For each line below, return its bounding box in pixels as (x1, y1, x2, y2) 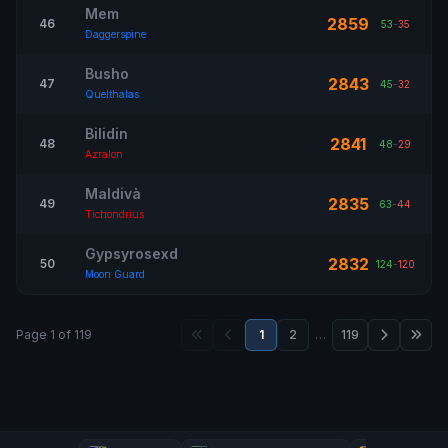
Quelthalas (85, 88, 139, 100)
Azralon (85, 148, 123, 160)
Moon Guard (85, 268, 145, 280)
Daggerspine (85, 28, 146, 40)
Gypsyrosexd (85, 245, 178, 262)
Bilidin (85, 125, 128, 142)
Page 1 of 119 (16, 327, 92, 342)
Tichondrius (85, 208, 144, 220)
